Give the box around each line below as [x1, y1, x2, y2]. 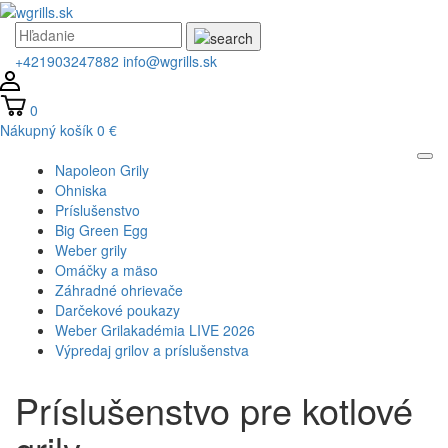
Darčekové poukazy [55, 299, 180, 320]
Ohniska [55, 179, 107, 200]
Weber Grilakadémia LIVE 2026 [55, 319, 255, 340]
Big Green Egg [55, 219, 148, 240]
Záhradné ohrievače [55, 279, 183, 300]
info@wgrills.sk [123, 50, 217, 71]
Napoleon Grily [55, 159, 149, 180]
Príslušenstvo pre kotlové [15, 383, 413, 435]
